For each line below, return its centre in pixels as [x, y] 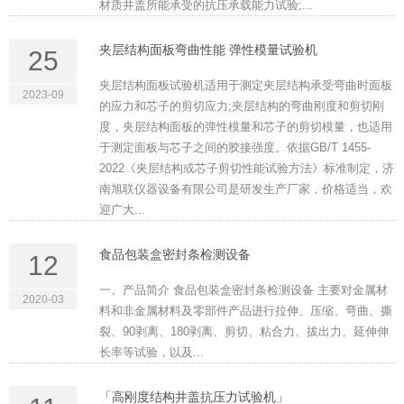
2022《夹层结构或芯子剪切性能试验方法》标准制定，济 [247, 169]
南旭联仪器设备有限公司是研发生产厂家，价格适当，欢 [246, 189]
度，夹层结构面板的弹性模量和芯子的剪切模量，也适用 [246, 127]
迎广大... [122, 210]
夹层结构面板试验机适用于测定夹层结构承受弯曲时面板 [246, 86]
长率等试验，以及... [151, 353]
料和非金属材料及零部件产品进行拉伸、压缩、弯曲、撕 [246, 311]
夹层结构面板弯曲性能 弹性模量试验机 [208, 50]
